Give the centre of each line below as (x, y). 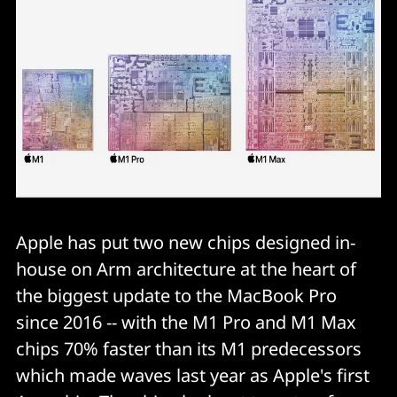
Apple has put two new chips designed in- (186, 243)
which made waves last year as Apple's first (193, 376)
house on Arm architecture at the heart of (186, 269)
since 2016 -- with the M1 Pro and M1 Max (186, 323)
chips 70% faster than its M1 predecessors (189, 349)
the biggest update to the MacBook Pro (176, 296)
